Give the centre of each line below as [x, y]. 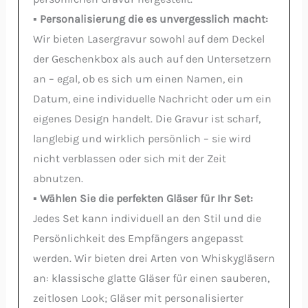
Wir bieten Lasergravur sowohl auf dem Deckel [148, 39]
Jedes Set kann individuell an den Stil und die [147, 219]
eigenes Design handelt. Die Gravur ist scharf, [146, 119]
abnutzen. [58, 179]
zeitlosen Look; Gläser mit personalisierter [138, 298]
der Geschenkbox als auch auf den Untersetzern [152, 59]
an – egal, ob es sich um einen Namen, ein [138, 79]
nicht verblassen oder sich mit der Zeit [129, 159]
